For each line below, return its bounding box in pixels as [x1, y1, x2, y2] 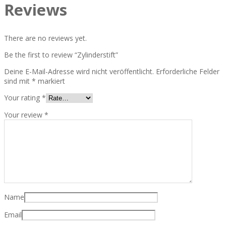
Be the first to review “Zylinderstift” [4, 49, 118, 60]
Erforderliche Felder [156, 66, 219, 76]
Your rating [4, 92, 42, 102]
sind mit [4, 76, 32, 86]
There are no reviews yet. [4, 33, 87, 43]
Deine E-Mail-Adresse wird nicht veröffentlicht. [4, 66, 154, 76]
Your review [4, 109, 44, 120]
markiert [36, 76, 65, 86]
